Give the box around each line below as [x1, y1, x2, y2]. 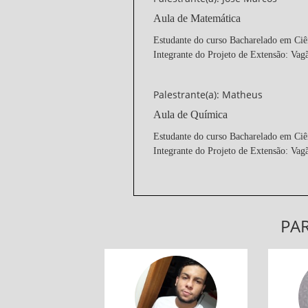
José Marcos [140, 254, 211, 270]
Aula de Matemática [153, 12, 241, 24]
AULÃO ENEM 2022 [133, 276, 218, 289]
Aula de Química [153, 109, 228, 120]
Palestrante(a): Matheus [153, 88, 263, 101]
